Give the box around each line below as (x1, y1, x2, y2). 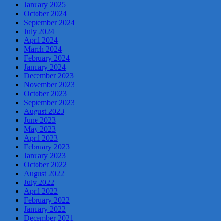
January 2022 (24, 204, 66, 213)
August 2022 (24, 169, 64, 178)
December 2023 (24, 71, 74, 80)
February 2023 (24, 142, 70, 151)
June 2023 (24, 115, 56, 124)
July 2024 (24, 27, 54, 36)
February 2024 (24, 53, 70, 62)
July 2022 (24, 178, 54, 186)
